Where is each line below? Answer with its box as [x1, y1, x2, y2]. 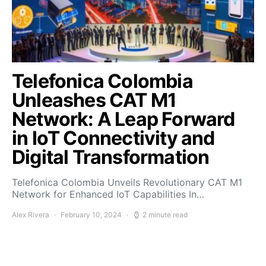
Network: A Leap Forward [12, 107, 235, 131]
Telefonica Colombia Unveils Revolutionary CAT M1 [12, 176, 242, 188]
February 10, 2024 [61, 210, 122, 219]
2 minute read [142, 210, 188, 219]
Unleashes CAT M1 [12, 88, 177, 112]
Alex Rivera [12, 210, 49, 219]
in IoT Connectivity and [12, 126, 215, 150]
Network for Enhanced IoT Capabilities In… [12, 188, 204, 200]
